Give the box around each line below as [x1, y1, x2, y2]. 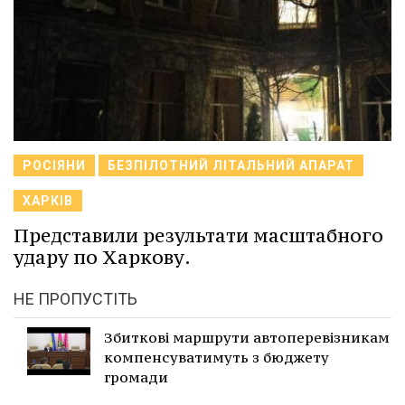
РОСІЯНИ [23, 158, 86, 174]
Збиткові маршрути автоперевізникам [104, 328, 390, 347]
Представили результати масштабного [14, 223, 383, 249]
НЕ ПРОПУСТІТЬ [14, 289, 137, 309]
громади [104, 368, 168, 387]
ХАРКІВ [23, 193, 73, 209]
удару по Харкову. [14, 245, 191, 270]
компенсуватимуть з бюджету [104, 348, 329, 367]
